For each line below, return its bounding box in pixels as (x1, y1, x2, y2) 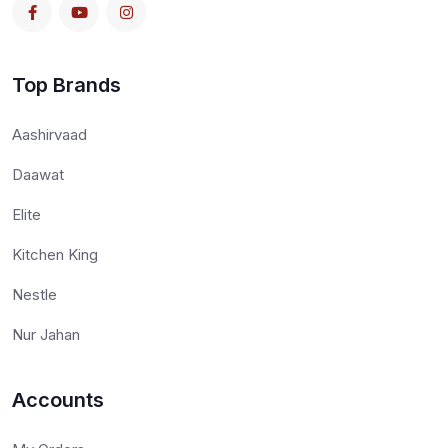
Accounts (12, 388, 104, 413)
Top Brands (12, 73, 121, 98)
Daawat (12, 165, 64, 185)
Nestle (12, 285, 57, 305)
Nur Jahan (12, 325, 80, 345)
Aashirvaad (12, 125, 87, 145)
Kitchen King (12, 245, 98, 265)
